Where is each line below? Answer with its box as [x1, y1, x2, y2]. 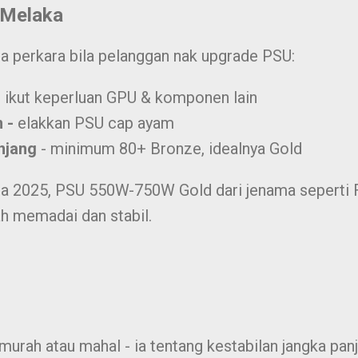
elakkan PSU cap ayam [17, 113, 174, 133]
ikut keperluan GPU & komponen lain [4, 88, 257, 107]
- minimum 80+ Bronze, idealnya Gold [40, 139, 302, 158]
